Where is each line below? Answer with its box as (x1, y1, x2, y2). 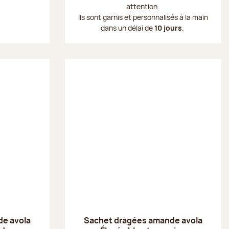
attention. (126, 1, 160, 11)
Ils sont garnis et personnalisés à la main (78, 12, 208, 22)
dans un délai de (100, 22, 154, 33)
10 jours (154, 22, 182, 33)
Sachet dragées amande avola (83, 214, 202, 226)
